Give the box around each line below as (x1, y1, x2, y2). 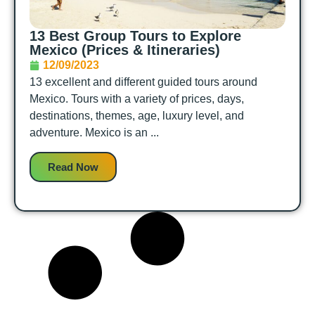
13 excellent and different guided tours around (30, 76, 257, 89)
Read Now (48, 160, 98, 173)
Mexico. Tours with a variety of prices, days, (30, 93, 244, 105)
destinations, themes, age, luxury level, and (30, 110, 244, 122)
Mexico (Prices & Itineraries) (30, 42, 220, 58)
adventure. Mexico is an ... (30, 127, 159, 139)
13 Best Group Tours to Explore (30, 28, 241, 44)
